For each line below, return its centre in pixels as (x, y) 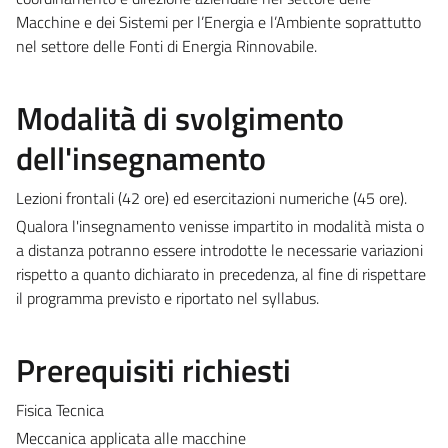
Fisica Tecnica (60, 409)
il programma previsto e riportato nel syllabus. (167, 297)
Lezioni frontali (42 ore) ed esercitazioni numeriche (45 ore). (211, 197)
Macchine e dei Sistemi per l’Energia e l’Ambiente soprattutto (218, 21)
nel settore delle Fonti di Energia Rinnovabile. (166, 45)
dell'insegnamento (141, 157)
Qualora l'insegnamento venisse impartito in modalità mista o (220, 225)
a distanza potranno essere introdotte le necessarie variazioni (219, 249)
